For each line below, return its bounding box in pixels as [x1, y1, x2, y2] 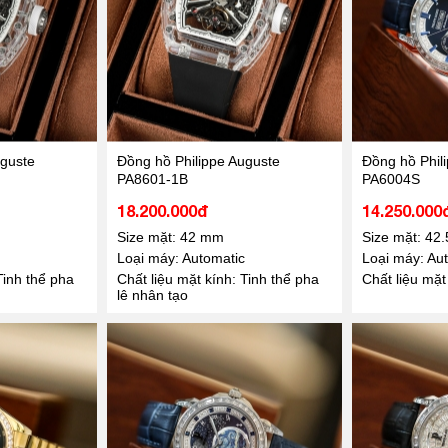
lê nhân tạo [116, 286, 188, 303]
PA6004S [361, 170, 420, 187]
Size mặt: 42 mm [116, 228, 224, 245]
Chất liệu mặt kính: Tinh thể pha [116, 270, 319, 287]
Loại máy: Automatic [116, 249, 245, 266]
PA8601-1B [116, 170, 188, 187]
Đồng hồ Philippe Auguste [116, 152, 280, 169]
